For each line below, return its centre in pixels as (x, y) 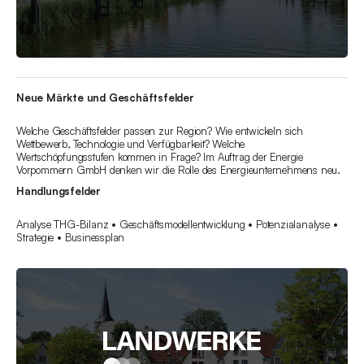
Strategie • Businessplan (71, 238)
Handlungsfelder (58, 191)
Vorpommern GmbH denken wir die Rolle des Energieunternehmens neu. (178, 170)
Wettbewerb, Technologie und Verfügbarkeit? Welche (131, 144)
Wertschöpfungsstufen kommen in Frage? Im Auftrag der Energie (160, 157)
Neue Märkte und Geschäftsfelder (105, 98)
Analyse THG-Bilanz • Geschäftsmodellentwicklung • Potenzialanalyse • (177, 225)
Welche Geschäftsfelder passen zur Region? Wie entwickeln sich (160, 131)
